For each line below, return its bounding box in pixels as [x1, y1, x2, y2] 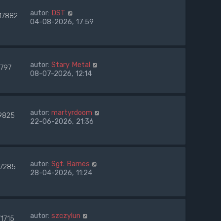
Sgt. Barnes [51, 159, 90, 169]
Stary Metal [51, 60, 90, 69]
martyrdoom [51, 108, 92, 117]
